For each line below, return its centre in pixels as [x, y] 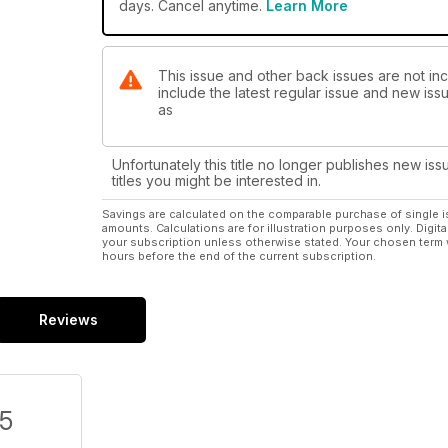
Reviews [68, 320]
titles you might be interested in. [216, 181]
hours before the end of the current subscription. [239, 256]
